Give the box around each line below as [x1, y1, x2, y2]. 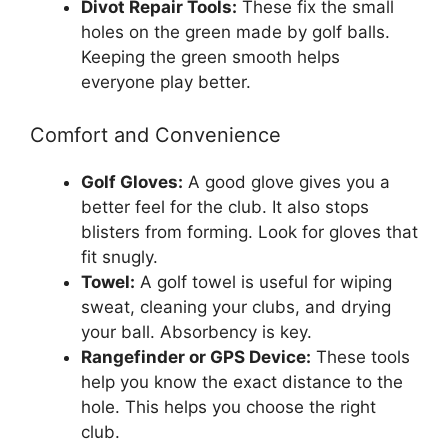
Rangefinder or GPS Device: [81, 347, 311, 367]
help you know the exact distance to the [81, 372, 403, 392]
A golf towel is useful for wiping [135, 272, 392, 292]
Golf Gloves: [81, 172, 183, 192]
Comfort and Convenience [30, 123, 281, 147]
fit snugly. [81, 247, 158, 267]
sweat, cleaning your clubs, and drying [81, 297, 391, 317]
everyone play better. [81, 71, 251, 92]
